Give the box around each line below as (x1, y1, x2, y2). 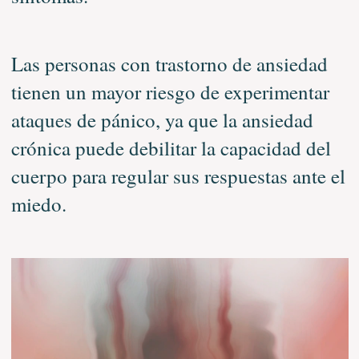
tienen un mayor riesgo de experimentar (10, 78, 329, 105)
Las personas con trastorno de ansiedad (10, 50, 328, 77)
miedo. (10, 190, 67, 217)
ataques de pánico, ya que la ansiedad (10, 106, 313, 133)
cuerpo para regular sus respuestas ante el (10, 162, 345, 189)
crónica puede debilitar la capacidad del (10, 134, 331, 161)
